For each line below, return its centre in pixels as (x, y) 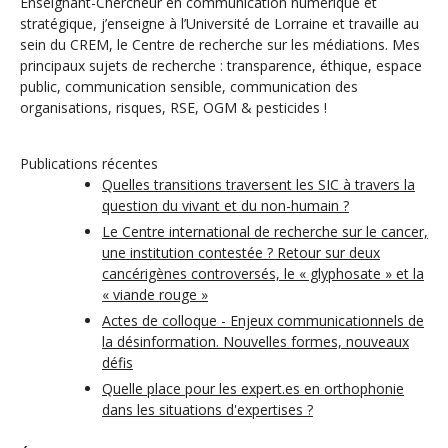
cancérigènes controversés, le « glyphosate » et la (263, 273)
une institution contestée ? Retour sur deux (241, 252)
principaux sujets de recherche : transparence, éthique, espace (221, 65)
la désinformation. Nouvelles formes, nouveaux (255, 341)
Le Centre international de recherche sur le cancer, (265, 231)
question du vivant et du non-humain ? (225, 205)
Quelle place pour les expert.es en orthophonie (253, 388)
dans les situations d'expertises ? (207, 409)
